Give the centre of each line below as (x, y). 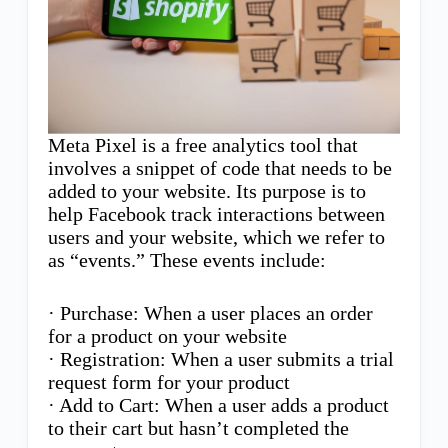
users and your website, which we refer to (216, 236)
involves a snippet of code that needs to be (219, 167)
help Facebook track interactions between (216, 213)
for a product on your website (167, 335)
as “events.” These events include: (186, 259)
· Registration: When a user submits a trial (220, 358)
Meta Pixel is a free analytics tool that (202, 144)
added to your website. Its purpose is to (206, 190)
